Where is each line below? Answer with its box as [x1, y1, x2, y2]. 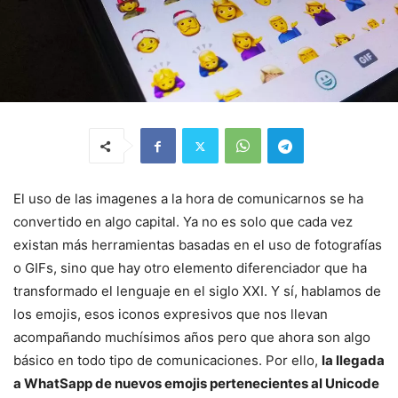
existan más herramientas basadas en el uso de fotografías [13, 236, 382, 254]
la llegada [322, 352, 385, 370]
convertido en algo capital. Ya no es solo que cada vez [13, 213, 353, 231]
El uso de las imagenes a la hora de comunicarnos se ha [13, 190, 363, 208]
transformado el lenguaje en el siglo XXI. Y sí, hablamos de [13, 283, 381, 300]
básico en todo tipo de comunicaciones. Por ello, [13, 352, 322, 370]
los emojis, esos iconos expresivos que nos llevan [13, 306, 328, 323]
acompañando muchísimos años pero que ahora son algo [13, 329, 370, 346]
